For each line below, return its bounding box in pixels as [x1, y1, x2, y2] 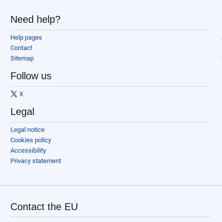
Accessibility [10, 147, 46, 155]
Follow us [10, 70, 52, 82]
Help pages [10, 34, 42, 42]
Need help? [10, 14, 60, 25]
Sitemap [10, 55, 34, 62]
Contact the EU [10, 201, 78, 212]
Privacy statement [10, 157, 61, 165]
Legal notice [10, 126, 45, 134]
